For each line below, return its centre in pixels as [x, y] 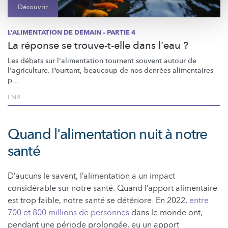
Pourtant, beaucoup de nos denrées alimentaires [132, 70]
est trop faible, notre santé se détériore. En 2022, [98, 200]
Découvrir [33, 7]
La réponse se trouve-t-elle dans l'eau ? [98, 45]
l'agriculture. [29, 70]
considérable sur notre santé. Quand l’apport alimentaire [112, 188]
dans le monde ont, [166, 212]
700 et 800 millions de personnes [68, 212]
